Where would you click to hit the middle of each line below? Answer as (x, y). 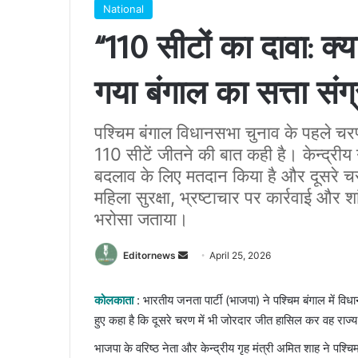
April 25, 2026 (240, 255)
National (123, 8)
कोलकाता (114, 300)
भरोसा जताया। (141, 219)
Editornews (149, 255)
